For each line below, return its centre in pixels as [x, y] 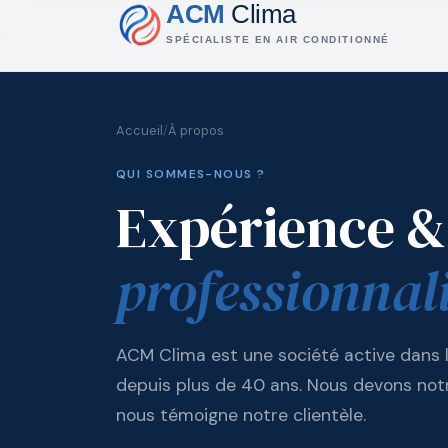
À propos [196, 130]
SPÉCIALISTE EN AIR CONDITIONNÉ [278, 39]
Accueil [139, 130]
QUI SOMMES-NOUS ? [191, 174]
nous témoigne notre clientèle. [241, 415]
